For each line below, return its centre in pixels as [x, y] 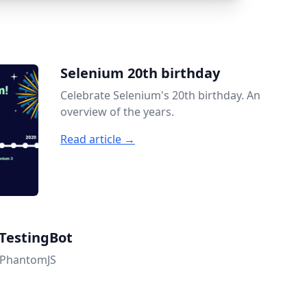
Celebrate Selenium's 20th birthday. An [160, 95]
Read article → [98, 139]
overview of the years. [117, 112]
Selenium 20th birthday [140, 73]
